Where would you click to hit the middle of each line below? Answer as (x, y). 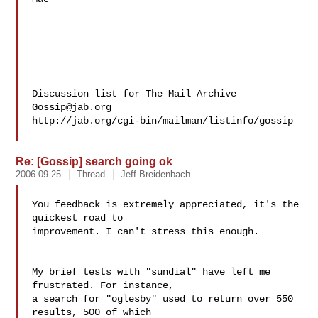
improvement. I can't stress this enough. (146, 231)
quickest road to (78, 218)
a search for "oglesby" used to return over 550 (163, 299)
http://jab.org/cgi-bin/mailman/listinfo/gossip (163, 121)
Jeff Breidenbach (156, 174)
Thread (91, 174)
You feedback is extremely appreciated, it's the (166, 204)
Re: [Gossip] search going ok (94, 161)
